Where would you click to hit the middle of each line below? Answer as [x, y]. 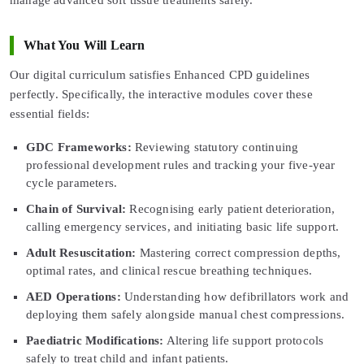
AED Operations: [74, 296]
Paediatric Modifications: [95, 340]
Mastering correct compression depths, [238, 252]
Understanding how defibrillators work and [235, 296]
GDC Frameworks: [79, 147]
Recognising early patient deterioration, [231, 208]
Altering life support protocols [244, 340]
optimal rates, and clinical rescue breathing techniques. [169, 270]
